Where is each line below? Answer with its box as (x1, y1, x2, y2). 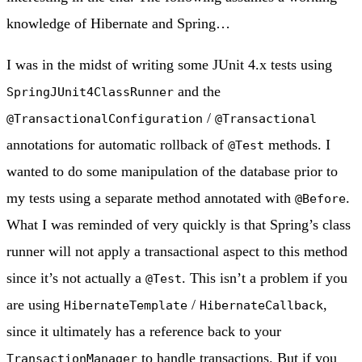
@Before (295, 192, 346, 206)
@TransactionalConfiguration (6, 112, 203, 126)
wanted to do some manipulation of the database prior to (6, 163, 338, 180)
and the (174, 83, 221, 100)
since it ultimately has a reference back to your (6, 323, 281, 340)
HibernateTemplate (64, 298, 187, 313)
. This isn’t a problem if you (182, 270, 347, 287)
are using (6, 297, 64, 314)
